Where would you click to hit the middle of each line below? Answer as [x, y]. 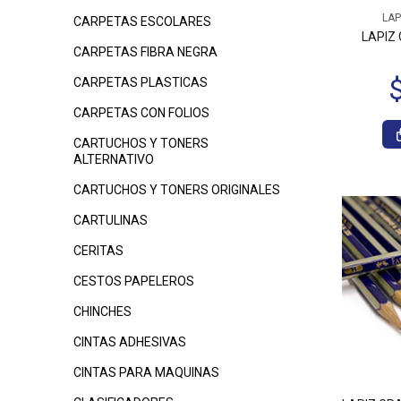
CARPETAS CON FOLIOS [141, 113]
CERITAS [98, 251]
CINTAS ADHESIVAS [130, 342]
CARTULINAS [111, 220]
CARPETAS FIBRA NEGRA [145, 52]
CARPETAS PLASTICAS [141, 82]
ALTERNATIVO [114, 159]
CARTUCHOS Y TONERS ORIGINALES [177, 190]
